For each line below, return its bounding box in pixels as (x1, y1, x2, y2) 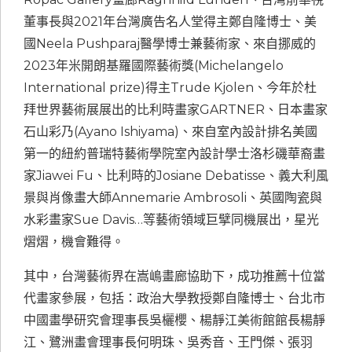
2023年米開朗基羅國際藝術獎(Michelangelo (24, 58, 284, 74)
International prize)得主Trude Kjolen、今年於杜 (24, 80, 317, 96)
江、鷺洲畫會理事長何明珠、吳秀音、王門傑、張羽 (24, 335, 313, 350)
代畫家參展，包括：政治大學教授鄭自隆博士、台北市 (24, 291, 325, 306)
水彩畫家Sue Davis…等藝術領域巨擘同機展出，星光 (24, 212, 319, 228)
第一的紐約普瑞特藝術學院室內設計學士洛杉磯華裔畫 (24, 146, 325, 162)
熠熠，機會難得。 (24, 234, 124, 250)
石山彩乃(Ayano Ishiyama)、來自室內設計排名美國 (24, 124, 317, 140)
